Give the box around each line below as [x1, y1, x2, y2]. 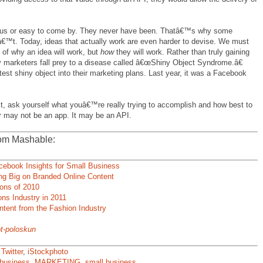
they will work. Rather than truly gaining [114, 48, 249, 56]
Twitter [1, 247, 23, 256]
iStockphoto [28, 247, 68, 256]
